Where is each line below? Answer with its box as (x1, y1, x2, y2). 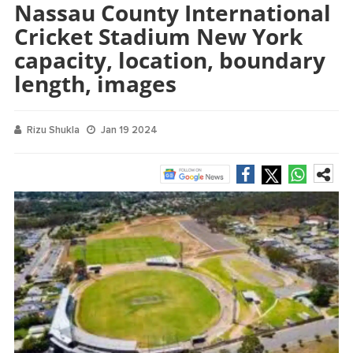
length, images (14, 68, 176, 98)
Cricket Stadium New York (14, 20, 303, 51)
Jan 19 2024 (101, 123, 158, 136)
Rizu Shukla (27, 123, 80, 136)
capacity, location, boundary (14, 44, 325, 75)
